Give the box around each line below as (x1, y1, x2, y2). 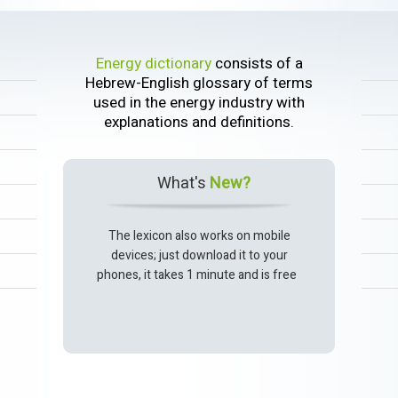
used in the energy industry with (93, 91, 305, 114)
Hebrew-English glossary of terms (85, 71, 313, 94)
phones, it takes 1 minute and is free (96, 265, 302, 284)
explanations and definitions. (104, 110, 294, 133)
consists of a (211, 52, 303, 75)
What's (156, 171, 210, 195)
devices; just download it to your (110, 245, 288, 265)
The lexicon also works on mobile (107, 226, 291, 245)
